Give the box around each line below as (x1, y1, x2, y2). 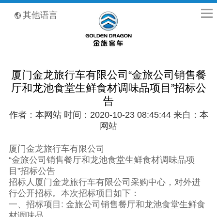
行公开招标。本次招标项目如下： (8, 188, 139, 199)
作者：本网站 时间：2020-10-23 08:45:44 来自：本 (9, 110, 208, 120)
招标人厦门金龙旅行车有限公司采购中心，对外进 (8, 177, 201, 187)
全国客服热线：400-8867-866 (7, 6, 57, 11)
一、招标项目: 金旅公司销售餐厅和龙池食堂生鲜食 (8, 200, 205, 210)
